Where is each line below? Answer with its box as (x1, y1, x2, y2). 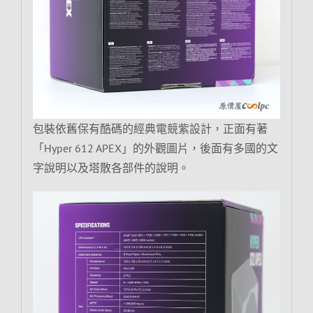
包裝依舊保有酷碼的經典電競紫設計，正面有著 (32, 121, 268, 136)
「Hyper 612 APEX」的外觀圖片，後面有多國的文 (32, 140, 278, 155)
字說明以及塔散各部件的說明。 (32, 160, 189, 175)
